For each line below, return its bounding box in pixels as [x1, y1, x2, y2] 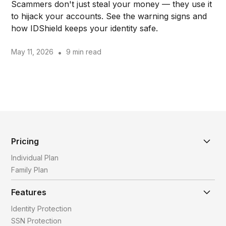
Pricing [11, 136, 39, 146]
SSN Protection [11, 216, 62, 225]
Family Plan [11, 165, 48, 174]
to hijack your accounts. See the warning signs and [11, 11, 207, 21]
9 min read [66, 47, 102, 56]
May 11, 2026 [11, 47, 54, 56]
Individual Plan [11, 153, 59, 162]
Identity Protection [11, 204, 72, 213]
